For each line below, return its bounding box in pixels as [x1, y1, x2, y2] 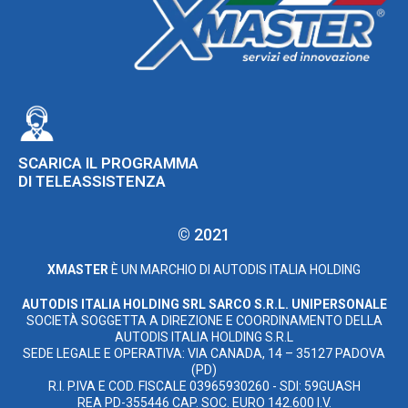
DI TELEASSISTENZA [18, 171, 166, 190]
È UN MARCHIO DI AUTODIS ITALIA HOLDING [108, 261, 361, 277]
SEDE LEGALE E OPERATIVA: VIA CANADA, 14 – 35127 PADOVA [23, 345, 385, 361]
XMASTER [47, 261, 108, 277]
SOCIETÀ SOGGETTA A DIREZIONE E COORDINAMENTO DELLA [25, 312, 382, 328]
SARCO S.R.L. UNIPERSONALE [208, 296, 387, 311]
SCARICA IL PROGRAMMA [18, 153, 199, 172]
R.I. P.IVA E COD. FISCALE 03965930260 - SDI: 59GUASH [47, 378, 361, 393]
